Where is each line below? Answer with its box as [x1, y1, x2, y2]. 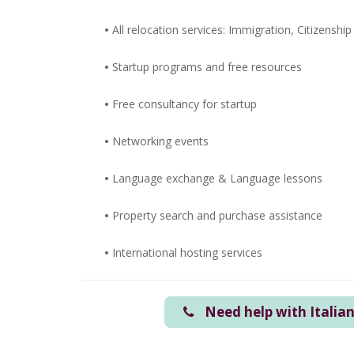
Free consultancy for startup [112, 96, 257, 112]
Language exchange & [112, 171, 227, 186]
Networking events [112, 134, 209, 149]
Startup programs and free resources [112, 59, 302, 75]
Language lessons [230, 171, 322, 186]
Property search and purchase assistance [112, 208, 322, 224]
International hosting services [112, 245, 262, 261]
